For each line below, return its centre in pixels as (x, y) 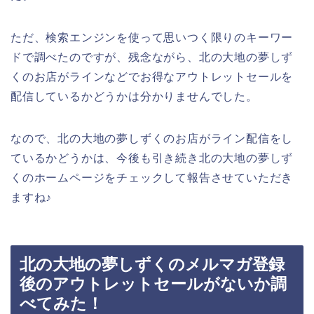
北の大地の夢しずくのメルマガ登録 (152, 265)
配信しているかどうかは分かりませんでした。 (134, 96)
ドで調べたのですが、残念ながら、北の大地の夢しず (152, 57)
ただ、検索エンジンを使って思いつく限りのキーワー (152, 37)
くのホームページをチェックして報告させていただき (152, 177)
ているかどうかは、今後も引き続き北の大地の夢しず (152, 158)
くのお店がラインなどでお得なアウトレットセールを (152, 76)
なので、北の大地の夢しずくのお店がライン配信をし (152, 138)
